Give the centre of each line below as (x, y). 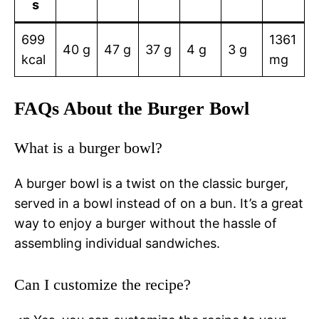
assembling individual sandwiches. (117, 244)
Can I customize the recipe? (103, 285)
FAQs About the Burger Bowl (132, 109)
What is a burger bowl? (88, 148)
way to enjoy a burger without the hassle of (146, 224)
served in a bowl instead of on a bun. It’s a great (159, 204)
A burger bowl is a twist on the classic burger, (151, 184)
